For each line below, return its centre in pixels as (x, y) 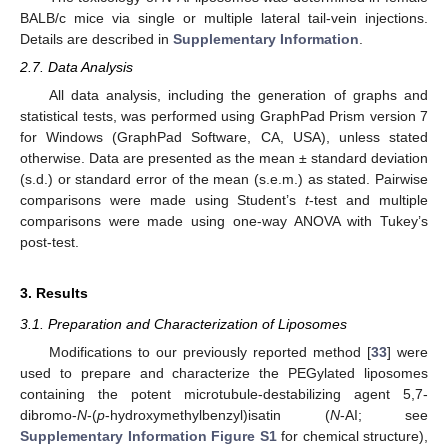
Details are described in (96, 38)
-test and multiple (369, 200)
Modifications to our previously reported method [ (209, 352)
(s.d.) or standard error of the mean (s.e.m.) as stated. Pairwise (224, 179)
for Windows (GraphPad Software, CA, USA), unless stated (224, 137)
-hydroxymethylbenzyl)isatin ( (217, 415)
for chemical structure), (352, 436)
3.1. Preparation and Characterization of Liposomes (183, 324)
